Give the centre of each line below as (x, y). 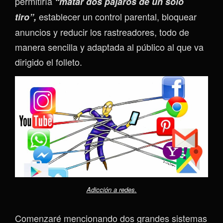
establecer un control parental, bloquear (118, 17)
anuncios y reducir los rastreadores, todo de (102, 32)
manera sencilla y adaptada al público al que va (109, 47)
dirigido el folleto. (49, 62)
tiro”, (27, 17)
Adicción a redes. (111, 190)
